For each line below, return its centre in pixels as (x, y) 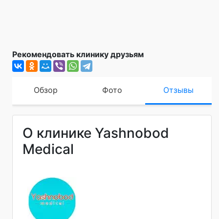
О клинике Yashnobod (96, 133)
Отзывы (178, 90)
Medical (48, 149)
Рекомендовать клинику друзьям (78, 55)
